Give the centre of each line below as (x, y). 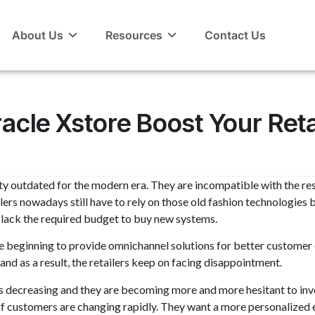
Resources (134, 35)
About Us (38, 35)
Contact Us (235, 35)
